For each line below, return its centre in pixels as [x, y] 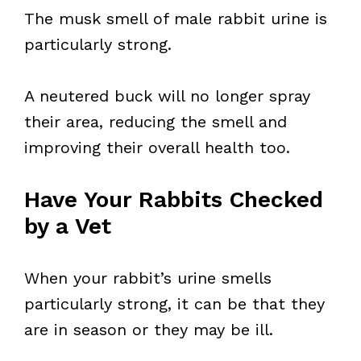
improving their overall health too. [157, 147]
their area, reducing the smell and [156, 122]
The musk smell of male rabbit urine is [176, 19]
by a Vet [68, 226]
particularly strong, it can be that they [174, 304]
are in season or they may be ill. [149, 330]
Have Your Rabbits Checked [174, 199]
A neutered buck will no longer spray [167, 96]
